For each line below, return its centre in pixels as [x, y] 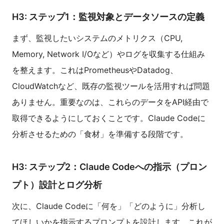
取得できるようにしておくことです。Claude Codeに [109, 118]
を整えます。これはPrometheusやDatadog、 [95, 70]
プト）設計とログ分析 [57, 185]
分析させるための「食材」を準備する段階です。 [100, 134]
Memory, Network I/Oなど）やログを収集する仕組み [108, 54]
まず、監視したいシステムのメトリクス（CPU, [97, 38]
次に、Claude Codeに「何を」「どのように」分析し [109, 206]
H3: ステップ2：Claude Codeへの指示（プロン [109, 167]
